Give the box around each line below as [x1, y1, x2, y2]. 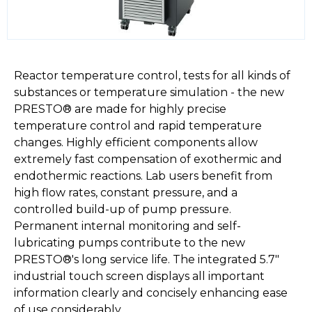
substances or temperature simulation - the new [14, 86, 284, 100]
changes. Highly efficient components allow [14, 136, 258, 150]
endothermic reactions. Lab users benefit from [14, 169, 272, 183]
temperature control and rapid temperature [14, 119, 262, 133]
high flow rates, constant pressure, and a [14, 186, 237, 200]
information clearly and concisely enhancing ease [14, 286, 288, 300]
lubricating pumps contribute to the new [14, 236, 245, 250]
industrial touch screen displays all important [14, 270, 265, 283]
